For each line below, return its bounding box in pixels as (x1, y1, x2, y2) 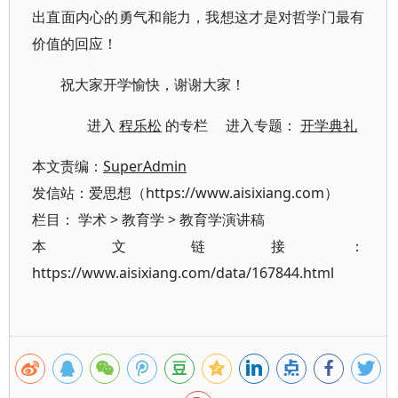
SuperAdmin (103, 156, 187, 176)
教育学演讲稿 (179, 210, 265, 229)
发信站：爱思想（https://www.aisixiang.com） (32, 183, 338, 203)
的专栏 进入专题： (162, 115, 301, 135)
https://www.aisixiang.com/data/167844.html (32, 263, 334, 283)
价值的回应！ (32, 34, 117, 53)
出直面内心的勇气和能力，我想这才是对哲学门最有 (32, 7, 365, 27)
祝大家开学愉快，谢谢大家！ (60, 75, 245, 94)
